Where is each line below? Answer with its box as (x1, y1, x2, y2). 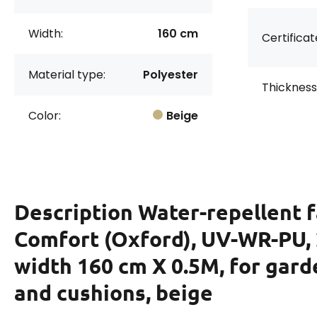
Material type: (28, 67, 105, 83)
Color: (28, 108, 61, 124)
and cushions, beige (14, 279, 213, 306)
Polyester (143, 67, 198, 83)
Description (14, 199, 138, 225)
